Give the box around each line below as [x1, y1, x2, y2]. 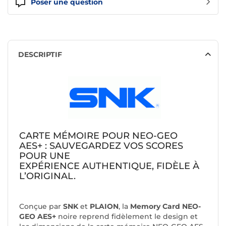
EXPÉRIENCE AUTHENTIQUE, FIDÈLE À [19, 160, 199, 172]
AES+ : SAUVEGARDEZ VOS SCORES [19, 140, 183, 152]
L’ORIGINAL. [19, 171, 76, 182]
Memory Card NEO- [130, 202, 201, 211]
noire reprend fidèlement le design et [56, 212, 198, 221]
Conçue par [19, 202, 63, 211]
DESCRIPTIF [18, 50, 62, 60]
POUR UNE [19, 150, 70, 162]
